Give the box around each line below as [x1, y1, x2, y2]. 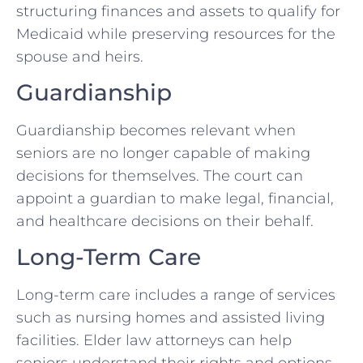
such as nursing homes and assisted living [16, 309, 325, 327]
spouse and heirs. [16, 47, 143, 66]
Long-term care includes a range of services [16, 286, 335, 305]
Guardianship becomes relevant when [16, 121, 296, 139]
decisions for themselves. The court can [16, 166, 303, 185]
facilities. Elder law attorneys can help [16, 331, 292, 350]
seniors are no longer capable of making [16, 143, 310, 162]
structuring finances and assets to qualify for [16, 2, 340, 20]
